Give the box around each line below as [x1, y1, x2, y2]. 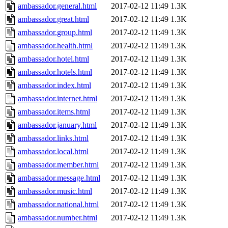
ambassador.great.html [18, 15, 89, 24]
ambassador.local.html [18, 147, 89, 156]
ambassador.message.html [18, 174, 100, 183]
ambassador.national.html [18, 200, 99, 209]
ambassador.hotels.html [18, 68, 92, 77]
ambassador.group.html [18, 28, 92, 37]
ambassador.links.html [18, 134, 89, 143]
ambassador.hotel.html [18, 54, 89, 64]
